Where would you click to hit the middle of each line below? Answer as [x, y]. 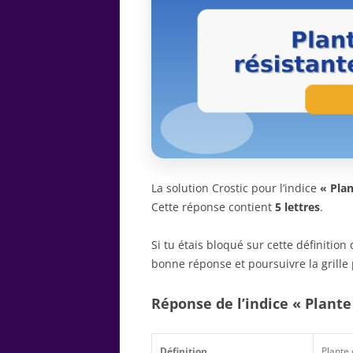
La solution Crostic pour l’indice [236, 188]
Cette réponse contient [213, 206]
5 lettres [297, 206]
